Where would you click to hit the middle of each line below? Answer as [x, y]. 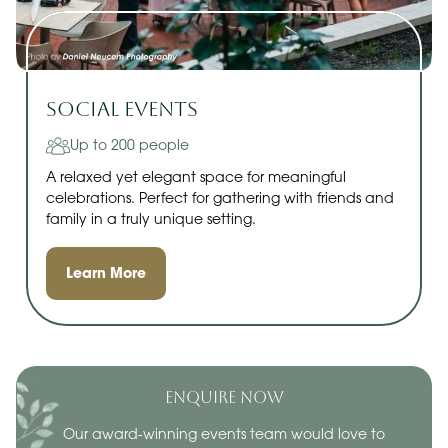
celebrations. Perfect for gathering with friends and [220, 200]
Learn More [106, 273]
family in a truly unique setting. [151, 221]
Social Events [122, 109]
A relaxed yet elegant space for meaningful [196, 179]
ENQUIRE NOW [224, 398]
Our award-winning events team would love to [224, 436]
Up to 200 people [129, 146]
